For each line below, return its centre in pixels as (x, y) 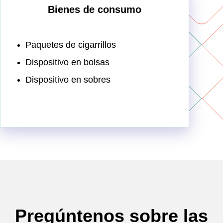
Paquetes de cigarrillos (71, 45)
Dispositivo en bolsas (67, 62)
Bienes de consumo (95, 10)
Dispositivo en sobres (68, 80)
